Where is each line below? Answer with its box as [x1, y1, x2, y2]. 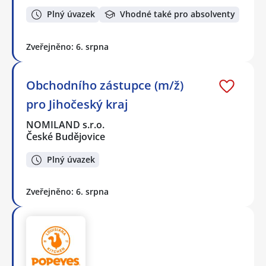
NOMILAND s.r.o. [26, 118, 106, 131]
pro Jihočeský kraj [26, 96, 128, 112]
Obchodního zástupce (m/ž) [26, 77, 183, 93]
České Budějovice [26, 129, 105, 143]
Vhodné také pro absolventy [120, 8, 235, 20]
